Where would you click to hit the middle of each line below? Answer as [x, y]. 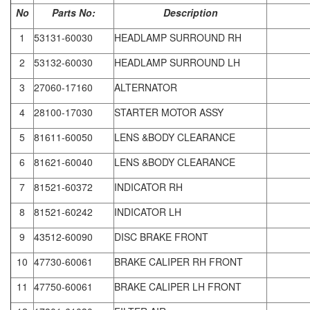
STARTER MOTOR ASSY [169, 112]
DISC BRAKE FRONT [161, 236]
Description [190, 12]
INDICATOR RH [148, 186]
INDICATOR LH [148, 211]
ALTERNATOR [146, 87]
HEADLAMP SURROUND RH [178, 37]
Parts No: [74, 12]
